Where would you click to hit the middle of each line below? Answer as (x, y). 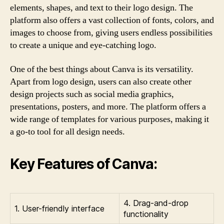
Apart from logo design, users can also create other (101, 81)
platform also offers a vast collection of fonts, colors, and (112, 20)
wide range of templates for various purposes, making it (109, 119)
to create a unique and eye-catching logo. (83, 45)
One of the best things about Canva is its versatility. (102, 69)
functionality (146, 214)
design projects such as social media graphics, (92, 94)
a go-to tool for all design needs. (67, 131)
